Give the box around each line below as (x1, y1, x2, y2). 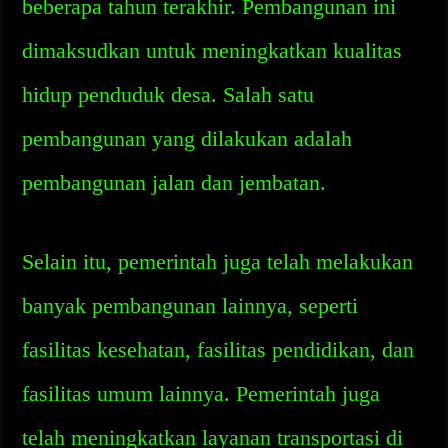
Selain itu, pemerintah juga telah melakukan (22, 249, 414, 274)
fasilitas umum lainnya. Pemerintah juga (22, 381, 381, 406)
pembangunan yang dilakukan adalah (22, 126, 353, 151)
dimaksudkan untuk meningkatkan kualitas (22, 38, 403, 63)
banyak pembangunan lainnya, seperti (22, 293, 359, 318)
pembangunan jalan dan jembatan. (22, 170, 327, 195)
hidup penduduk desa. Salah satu (22, 82, 315, 107)
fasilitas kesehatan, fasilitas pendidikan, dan (22, 337, 415, 362)
